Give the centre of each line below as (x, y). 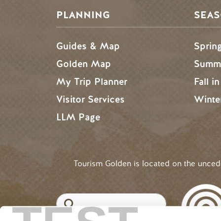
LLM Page (78, 117)
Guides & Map (88, 46)
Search (69, 198)
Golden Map (84, 64)
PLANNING (83, 15)
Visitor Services (91, 99)
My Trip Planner (92, 81)
